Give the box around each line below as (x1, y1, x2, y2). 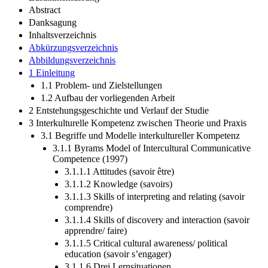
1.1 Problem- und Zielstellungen (41, 90, 162, 101)
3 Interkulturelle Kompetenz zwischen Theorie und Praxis (29, 128, 246, 139)
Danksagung (29, 28, 77, 38)
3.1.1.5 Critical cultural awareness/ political (65, 248, 227, 259)
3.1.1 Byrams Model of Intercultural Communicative (53, 153, 251, 164)
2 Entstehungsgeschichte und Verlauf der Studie (29, 115, 209, 126)
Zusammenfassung (29, 2, 99, 13)
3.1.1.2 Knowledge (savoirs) (65, 189, 172, 200)
